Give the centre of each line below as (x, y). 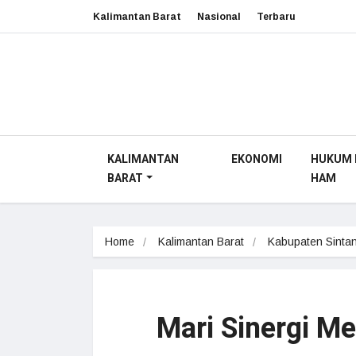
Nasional (219, 16)
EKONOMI (256, 159)
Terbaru (276, 16)
